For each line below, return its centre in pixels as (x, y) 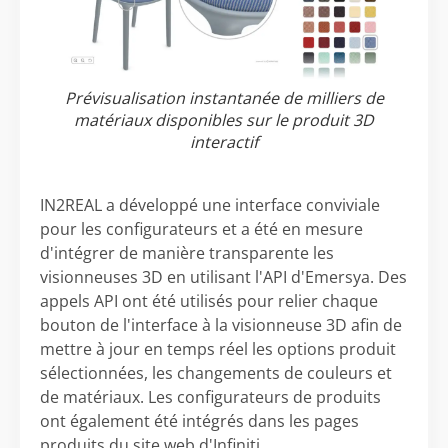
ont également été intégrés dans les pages (199, 421)
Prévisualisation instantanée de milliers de (224, 98)
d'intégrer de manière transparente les (187, 253)
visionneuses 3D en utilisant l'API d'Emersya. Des (223, 277)
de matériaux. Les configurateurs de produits (210, 397)
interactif (224, 142)
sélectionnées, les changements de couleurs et (216, 373)
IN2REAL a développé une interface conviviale (210, 205)
